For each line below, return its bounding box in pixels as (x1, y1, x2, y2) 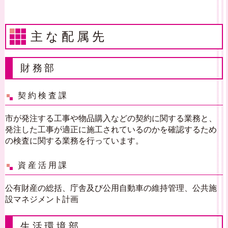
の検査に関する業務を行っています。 (5, 135, 144, 146)
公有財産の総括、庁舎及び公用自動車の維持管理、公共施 (5, 183, 217, 193)
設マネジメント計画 (5, 194, 78, 205)
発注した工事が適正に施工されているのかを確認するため (5, 124, 217, 135)
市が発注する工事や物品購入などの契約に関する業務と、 (5, 113, 217, 124)
